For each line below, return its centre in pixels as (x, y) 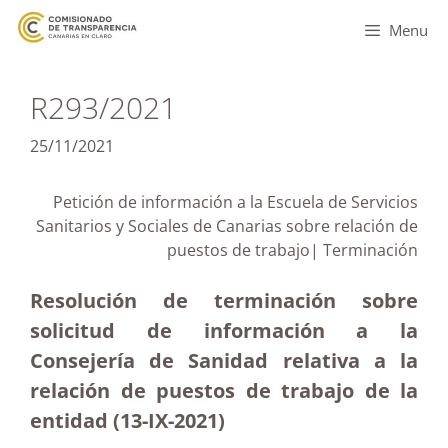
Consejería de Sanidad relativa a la (224, 360)
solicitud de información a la (224, 330)
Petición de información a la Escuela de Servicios (235, 202)
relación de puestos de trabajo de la (224, 390)
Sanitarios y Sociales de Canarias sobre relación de (227, 226)
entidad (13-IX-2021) (127, 420)
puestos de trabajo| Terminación (292, 250)
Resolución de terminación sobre (224, 300)
